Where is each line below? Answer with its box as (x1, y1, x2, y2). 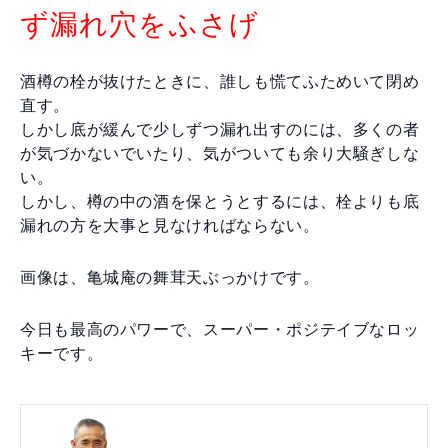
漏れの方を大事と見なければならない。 (20, 216, 320, 234)
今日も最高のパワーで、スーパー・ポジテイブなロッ (20, 320, 420, 338)
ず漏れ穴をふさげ (20, 8, 259, 40)
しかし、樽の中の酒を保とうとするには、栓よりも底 (20, 192, 420, 210)
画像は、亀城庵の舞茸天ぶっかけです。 (20, 268, 320, 286)
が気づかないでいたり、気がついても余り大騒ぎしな (20, 144, 420, 162)
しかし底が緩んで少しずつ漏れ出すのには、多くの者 (20, 120, 420, 138)
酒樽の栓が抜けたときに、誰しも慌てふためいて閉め (20, 72, 420, 90)
